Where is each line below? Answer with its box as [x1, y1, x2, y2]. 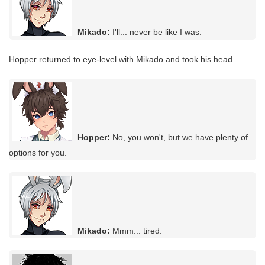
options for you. [9, 148, 67, 158]
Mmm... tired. [110, 226, 162, 236]
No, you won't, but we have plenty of [110, 132, 248, 143]
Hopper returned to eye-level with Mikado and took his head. [9, 54, 235, 64]
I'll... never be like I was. [110, 27, 202, 37]
